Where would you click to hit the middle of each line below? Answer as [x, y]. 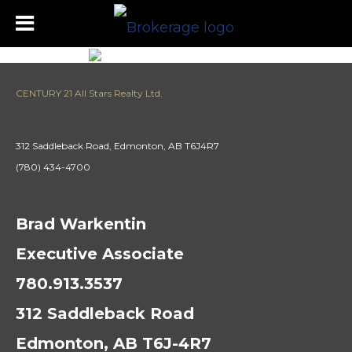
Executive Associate [100, 254]
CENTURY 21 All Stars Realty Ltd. [89, 93]
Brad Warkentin [81, 224]
